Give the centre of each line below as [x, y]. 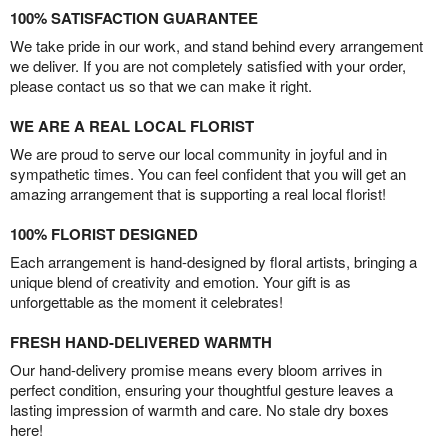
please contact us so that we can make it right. [161, 86]
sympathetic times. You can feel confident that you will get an [208, 174]
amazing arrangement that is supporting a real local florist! [198, 194]
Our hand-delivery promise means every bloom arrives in [196, 370]
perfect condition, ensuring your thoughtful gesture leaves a [201, 390]
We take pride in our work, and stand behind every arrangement [216, 46]
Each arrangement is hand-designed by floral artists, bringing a [213, 262]
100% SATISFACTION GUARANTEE [134, 18]
